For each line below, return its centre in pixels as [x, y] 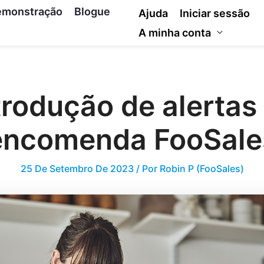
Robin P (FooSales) [202, 169]
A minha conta [175, 32]
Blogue [92, 11]
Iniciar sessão [215, 13]
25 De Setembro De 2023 [78, 169]
